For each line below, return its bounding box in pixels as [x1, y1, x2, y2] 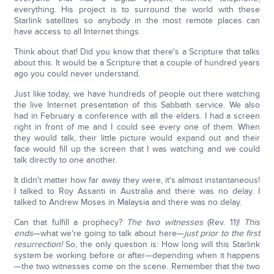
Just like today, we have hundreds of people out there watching [13, 89, 261, 100]
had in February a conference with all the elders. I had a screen [13, 111, 261, 122]
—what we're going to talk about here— [32, 228, 184, 239]
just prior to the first [183, 228, 261, 239]
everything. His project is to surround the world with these [13, 4, 261, 15]
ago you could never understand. [13, 68, 140, 80]
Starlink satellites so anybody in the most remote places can [13, 15, 261, 26]
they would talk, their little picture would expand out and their [13, 133, 261, 144]
